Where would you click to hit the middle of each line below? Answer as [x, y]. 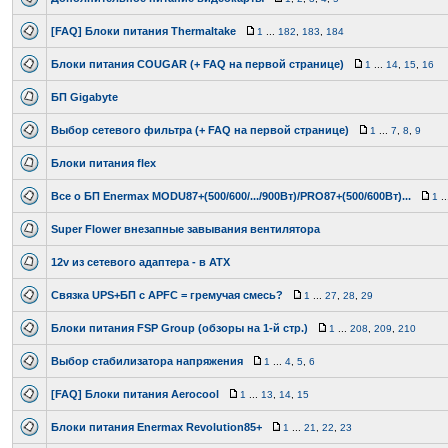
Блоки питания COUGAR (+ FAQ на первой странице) [197, 64]
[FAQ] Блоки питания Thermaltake [143, 31]
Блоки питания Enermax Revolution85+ [156, 427]
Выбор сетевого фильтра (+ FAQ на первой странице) [200, 130]
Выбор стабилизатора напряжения [147, 361]
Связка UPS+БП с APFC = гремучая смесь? [167, 295]
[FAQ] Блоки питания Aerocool [135, 394]
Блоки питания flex [103, 163]
